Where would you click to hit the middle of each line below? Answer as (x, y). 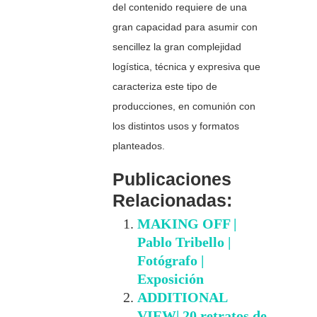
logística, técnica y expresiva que (187, 67)
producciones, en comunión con (184, 106)
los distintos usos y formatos (176, 126)
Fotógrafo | (171, 261)
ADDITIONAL (183, 298)
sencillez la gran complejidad (177, 47)
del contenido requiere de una (180, 7)
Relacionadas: (173, 201)
